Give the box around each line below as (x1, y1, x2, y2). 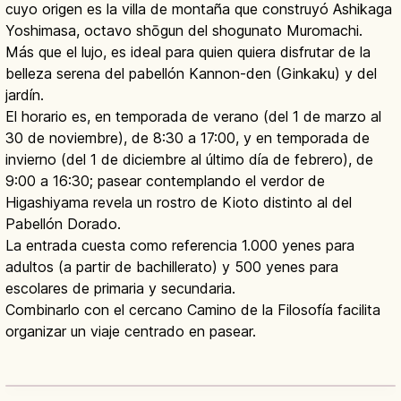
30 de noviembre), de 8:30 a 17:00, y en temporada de (5, 128, 370, 147)
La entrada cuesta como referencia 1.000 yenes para (5, 235, 354, 254)
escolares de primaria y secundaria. (5, 278, 235, 297)
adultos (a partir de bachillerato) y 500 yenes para (5, 257, 338, 276)
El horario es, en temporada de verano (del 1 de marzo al (5, 107, 381, 125)
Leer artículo (289, 358, 371, 373)
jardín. (5, 85, 44, 104)
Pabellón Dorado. (5, 214, 121, 233)
